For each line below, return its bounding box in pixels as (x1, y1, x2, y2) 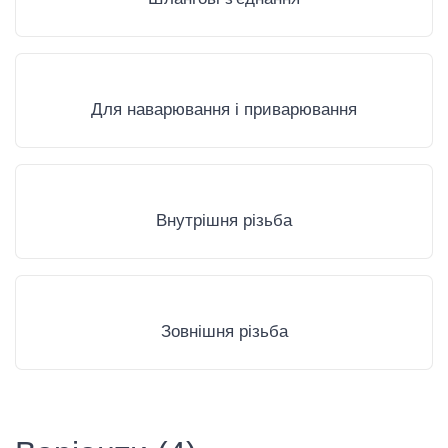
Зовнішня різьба (160, 320, 288, 341)
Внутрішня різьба (156, 209, 292, 230)
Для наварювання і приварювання (91, 99, 357, 120)
